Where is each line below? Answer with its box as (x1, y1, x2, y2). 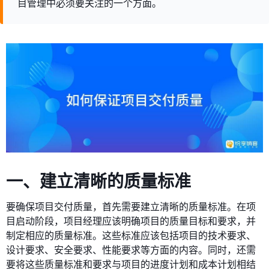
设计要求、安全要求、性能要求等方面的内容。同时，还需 (6, 243, 256, 257)
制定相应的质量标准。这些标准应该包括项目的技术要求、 (6, 228, 256, 243)
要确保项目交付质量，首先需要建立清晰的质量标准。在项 (6, 199, 256, 214)
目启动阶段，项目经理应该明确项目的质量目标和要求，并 (6, 214, 256, 228)
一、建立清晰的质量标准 (6, 168, 191, 193)
